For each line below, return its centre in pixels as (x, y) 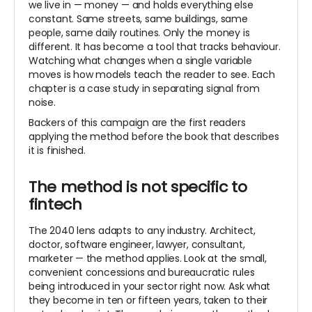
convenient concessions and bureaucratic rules (142, 272)
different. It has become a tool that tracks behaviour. (155, 46)
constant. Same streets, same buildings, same (138, 18)
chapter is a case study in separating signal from (144, 88)
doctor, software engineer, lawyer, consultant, (137, 244)
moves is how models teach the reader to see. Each (152, 74)
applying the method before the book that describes (154, 136)
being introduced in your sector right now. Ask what (150, 286)
